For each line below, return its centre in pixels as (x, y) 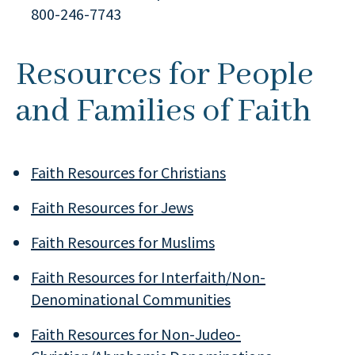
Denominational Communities (131, 299)
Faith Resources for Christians (128, 172)
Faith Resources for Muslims (123, 242)
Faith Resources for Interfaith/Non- (148, 277)
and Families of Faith (164, 112)
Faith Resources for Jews (112, 207)
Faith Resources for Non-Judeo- (136, 334)
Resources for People (165, 75)
